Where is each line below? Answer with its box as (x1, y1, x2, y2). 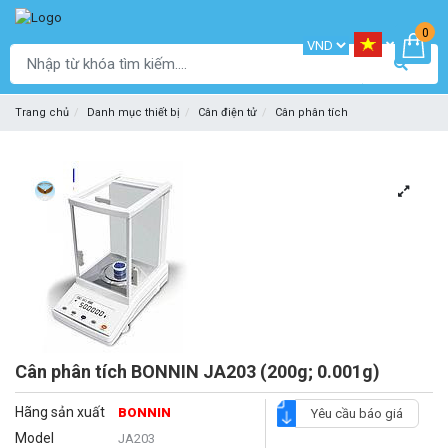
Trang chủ (15, 106, 69, 120)
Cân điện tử (198, 106, 257, 120)
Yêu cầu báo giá (310, 406, 403, 422)
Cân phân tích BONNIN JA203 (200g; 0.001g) (15, 361, 380, 383)
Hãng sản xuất (15, 404, 105, 421)
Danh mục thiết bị (87, 106, 180, 120)
